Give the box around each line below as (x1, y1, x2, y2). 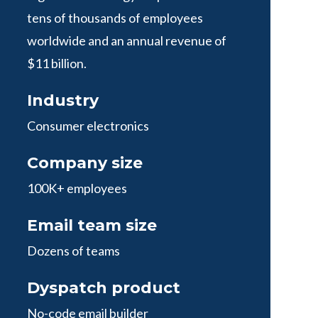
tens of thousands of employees (27, 10, 204, 26)
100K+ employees (27, 180, 128, 196)
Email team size (27, 216, 158, 235)
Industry (27, 91, 99, 110)
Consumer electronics (27, 118, 150, 133)
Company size (27, 153, 143, 172)
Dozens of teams (27, 243, 121, 258)
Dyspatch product (27, 278, 181, 297)
